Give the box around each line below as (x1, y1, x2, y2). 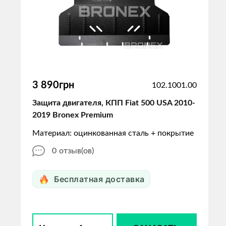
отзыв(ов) (59, 147, 94, 155)
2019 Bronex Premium (32, 111, 113, 119)
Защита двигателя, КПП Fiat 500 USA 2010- (32, 99, 195, 107)
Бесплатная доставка (54, 174, 145, 184)
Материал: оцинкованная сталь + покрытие (32, 129, 194, 137)
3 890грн (32, 80, 74, 90)
